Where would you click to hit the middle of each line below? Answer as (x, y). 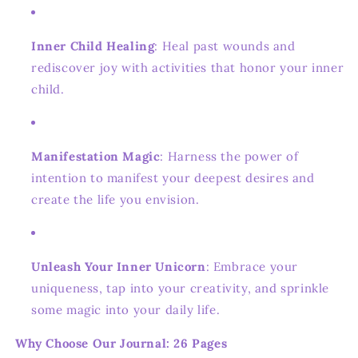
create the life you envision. (115, 199)
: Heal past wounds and (225, 46)
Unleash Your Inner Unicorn (119, 266)
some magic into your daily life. (126, 309)
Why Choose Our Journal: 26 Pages (121, 343)
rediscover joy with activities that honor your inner (188, 67)
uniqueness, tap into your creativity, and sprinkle (181, 288)
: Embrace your (252, 266)
